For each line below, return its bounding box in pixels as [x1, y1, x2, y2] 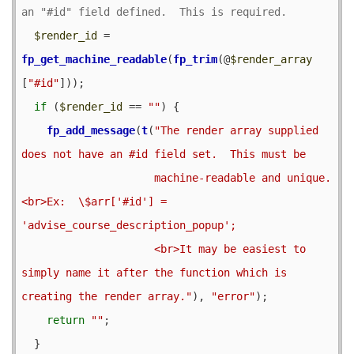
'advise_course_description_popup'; [21, 218, 236, 232]
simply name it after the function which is [21, 265, 287, 279]
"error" [211, 289, 255, 303]
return [47, 313, 85, 326]
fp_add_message [47, 123, 135, 137]
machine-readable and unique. [21, 171, 154, 184]
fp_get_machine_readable [21, 52, 167, 66]
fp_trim [173, 52, 217, 66]
